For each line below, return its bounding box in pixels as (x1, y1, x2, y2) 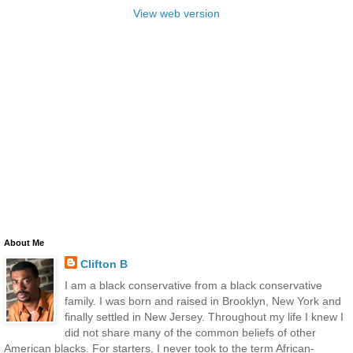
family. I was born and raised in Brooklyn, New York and (64, 295, 341, 308)
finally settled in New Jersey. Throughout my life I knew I (64, 310, 344, 324)
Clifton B (80, 257, 128, 270)
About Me (4, 237, 44, 247)
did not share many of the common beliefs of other (64, 326, 316, 340)
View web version (133, 6, 220, 20)
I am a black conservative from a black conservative (64, 279, 322, 292)
